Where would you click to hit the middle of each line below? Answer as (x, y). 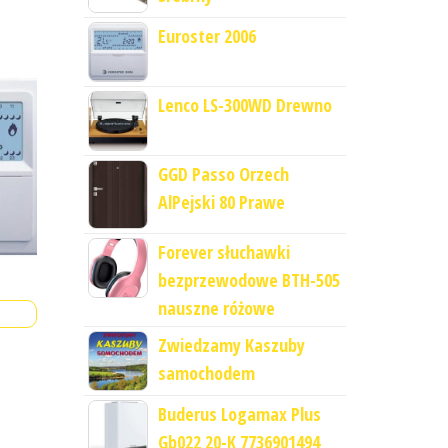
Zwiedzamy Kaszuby (231, 345)
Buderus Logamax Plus (239, 414)
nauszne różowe (216, 308)
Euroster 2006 (206, 36)
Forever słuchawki (223, 252)
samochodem (206, 373)
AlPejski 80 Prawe (221, 202)
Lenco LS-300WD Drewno (244, 105)
